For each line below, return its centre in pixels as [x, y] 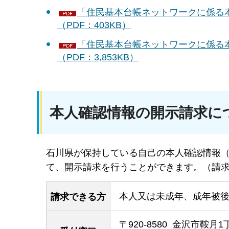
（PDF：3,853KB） [98, 58]
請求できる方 [78, 197]
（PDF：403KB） [94, 25]
